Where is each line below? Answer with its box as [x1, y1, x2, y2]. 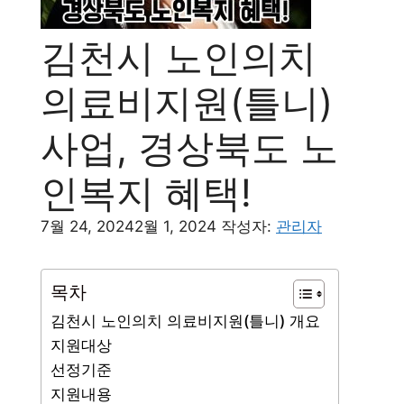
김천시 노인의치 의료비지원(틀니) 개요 [50, 312, 320, 330]
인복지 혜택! [41, 170, 252, 216]
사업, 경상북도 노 [41, 124, 338, 170]
